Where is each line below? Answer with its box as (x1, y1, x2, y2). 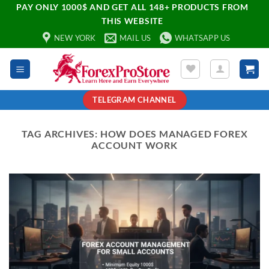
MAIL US (119, 33, 151, 43)
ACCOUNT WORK (91, 139, 178, 151)
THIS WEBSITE (101, 16, 163, 26)
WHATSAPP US (174, 33, 231, 43)
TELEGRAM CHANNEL (92, 95, 177, 104)
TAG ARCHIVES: (21, 128, 100, 139)
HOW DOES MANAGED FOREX (100, 128, 248, 139)
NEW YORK (53, 33, 96, 43)
